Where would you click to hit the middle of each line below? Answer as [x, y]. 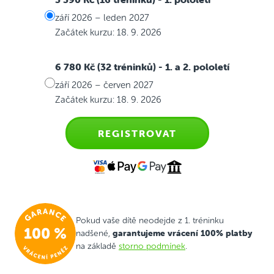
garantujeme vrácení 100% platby [182, 233]
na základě [97, 246]
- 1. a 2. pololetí [194, 67]
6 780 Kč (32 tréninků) [107, 67]
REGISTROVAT [137, 133]
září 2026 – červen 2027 [104, 85]
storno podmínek [152, 246]
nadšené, [94, 234]
